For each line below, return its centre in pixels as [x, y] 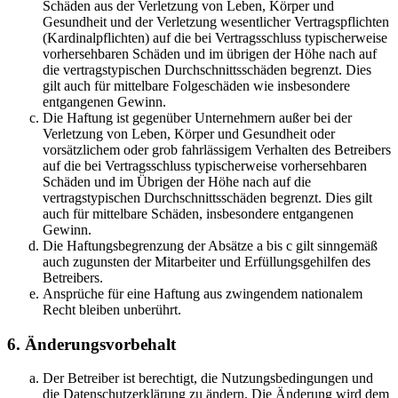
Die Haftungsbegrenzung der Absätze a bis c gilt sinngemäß [210, 246]
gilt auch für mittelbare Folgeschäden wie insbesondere [196, 86]
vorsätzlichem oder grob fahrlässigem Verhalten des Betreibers [217, 150]
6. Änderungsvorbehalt [92, 344]
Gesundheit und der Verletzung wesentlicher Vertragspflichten [216, 22]
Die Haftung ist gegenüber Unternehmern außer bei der [197, 118]
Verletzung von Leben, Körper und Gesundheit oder [189, 134]
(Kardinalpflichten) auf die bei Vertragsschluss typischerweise [215, 38]
